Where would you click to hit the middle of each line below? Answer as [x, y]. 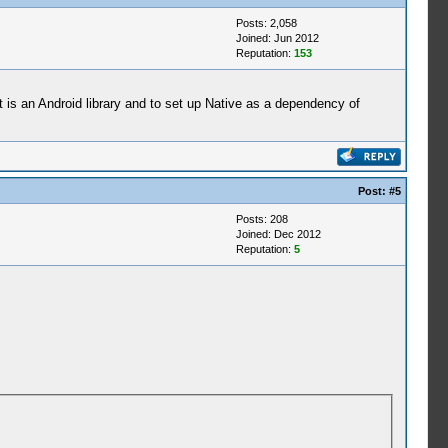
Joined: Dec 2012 [278, 234]
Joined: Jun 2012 [277, 38]
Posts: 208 [261, 219]
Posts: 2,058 [266, 23]
